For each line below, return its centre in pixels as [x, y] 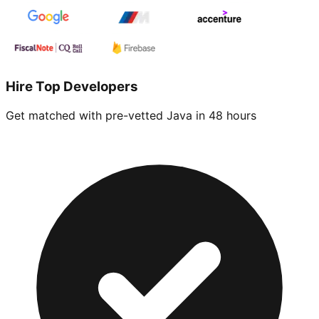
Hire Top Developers [72, 86]
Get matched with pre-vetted [86, 115]
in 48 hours [224, 115]
